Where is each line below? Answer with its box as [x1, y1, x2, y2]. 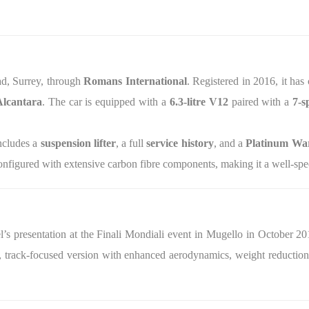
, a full [115, 137, 147, 149]
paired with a [228, 96, 293, 108]
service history [146, 137, 214, 149]
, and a [213, 137, 246, 149]
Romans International [83, 75, 187, 87]
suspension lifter [40, 137, 116, 149]
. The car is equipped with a [41, 96, 170, 108]
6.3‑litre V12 [169, 96, 228, 108]
